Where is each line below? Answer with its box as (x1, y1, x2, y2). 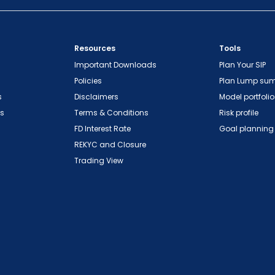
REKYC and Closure (74, 139, 146, 150)
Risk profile (219, 107, 258, 118)
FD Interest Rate (74, 123, 131, 134)
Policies (74, 76, 102, 87)
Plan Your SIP (219, 60, 266, 71)
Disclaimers (74, 91, 118, 103)
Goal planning (219, 123, 274, 134)
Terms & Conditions (74, 107, 149, 118)
